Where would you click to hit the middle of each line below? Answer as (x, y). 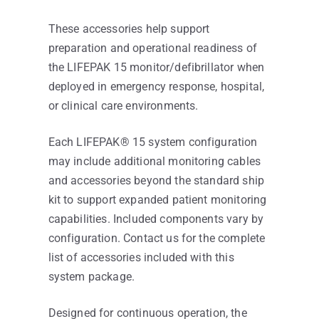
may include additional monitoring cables (155, 162)
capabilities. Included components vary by (156, 219)
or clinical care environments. (123, 106)
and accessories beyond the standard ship (156, 181)
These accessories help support (129, 29)
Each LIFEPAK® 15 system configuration (153, 142)
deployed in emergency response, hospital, (156, 87)
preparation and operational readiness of (153, 48)
